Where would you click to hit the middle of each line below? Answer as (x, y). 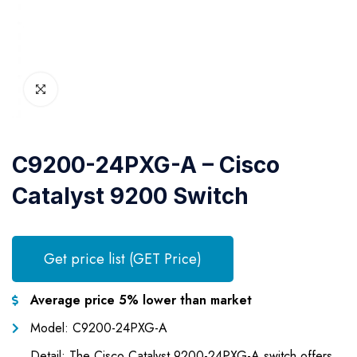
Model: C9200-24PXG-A (98, 328)
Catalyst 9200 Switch (130, 196)
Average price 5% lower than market (141, 300)
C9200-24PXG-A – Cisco (146, 165)
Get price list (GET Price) (123, 259)
